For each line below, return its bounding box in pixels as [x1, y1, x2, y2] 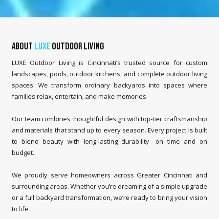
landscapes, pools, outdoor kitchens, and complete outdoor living [12, 69, 207, 79]
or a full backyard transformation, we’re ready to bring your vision [12, 193, 207, 202]
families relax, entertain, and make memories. [12, 92, 148, 101]
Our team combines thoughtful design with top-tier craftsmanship [12, 114, 207, 124]
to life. [12, 204, 30, 214]
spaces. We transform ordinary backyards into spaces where [12, 81, 207, 90]
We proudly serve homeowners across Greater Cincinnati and [12, 171, 207, 180]
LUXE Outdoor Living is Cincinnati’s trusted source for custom [12, 58, 207, 67]
